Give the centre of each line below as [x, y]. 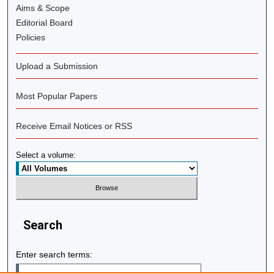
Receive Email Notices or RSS [74, 126]
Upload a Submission [57, 66]
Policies [31, 37]
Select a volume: [46, 155]
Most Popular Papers [57, 96]
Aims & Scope [43, 8]
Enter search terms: [54, 254]
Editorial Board [45, 22]
